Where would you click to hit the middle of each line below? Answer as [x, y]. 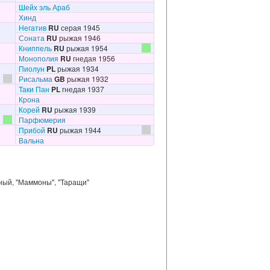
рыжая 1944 [79, 130]
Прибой [32, 130]
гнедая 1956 [93, 58]
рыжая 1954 [86, 48]
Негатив [32, 27]
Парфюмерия [42, 120]
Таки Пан [34, 89]
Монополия [38, 58]
